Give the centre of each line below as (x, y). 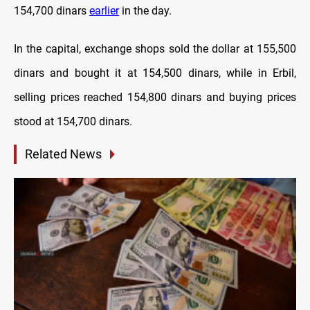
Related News (63, 154)
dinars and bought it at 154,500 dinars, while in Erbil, (155, 73)
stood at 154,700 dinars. (73, 122)
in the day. (145, 11)
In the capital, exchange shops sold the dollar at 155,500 (155, 49)
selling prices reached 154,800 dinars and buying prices (155, 98)
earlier (104, 11)
